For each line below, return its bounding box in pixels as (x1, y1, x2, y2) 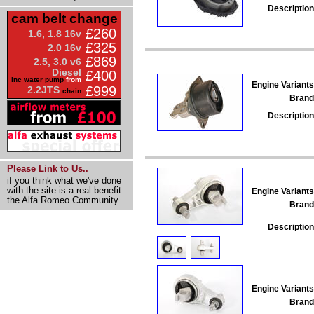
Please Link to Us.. (7, 163, 88, 174)
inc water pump (11, 76, 64, 83)
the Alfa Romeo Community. (7, 195, 121, 205)
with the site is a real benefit (7, 185, 121, 196)
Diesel (52, 67, 81, 78)
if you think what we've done (7, 175, 121, 186)
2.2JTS (27, 84, 62, 95)
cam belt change (11, 11, 118, 26)
